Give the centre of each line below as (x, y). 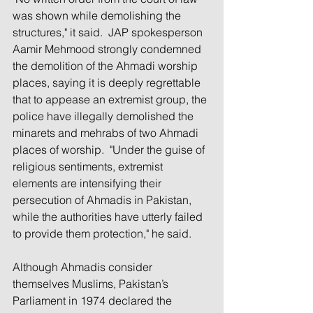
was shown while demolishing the (98, 15)
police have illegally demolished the (104, 116)
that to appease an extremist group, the (111, 99)
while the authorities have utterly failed (109, 216)
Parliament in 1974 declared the (94, 300)
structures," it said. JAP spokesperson (109, 32)
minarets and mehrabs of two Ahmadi (107, 132)
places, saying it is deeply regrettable (108, 82)
